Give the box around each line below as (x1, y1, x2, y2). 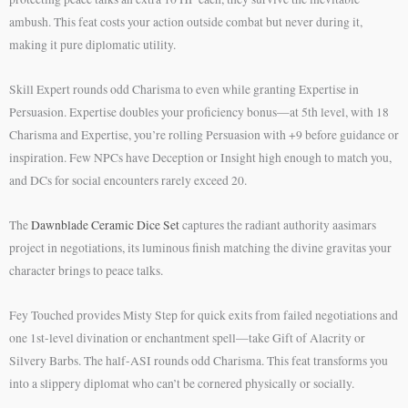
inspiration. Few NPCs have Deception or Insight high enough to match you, (9, 149, 392, 167)
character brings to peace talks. (9, 262, 163, 280)
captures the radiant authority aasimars (179, 217, 376, 234)
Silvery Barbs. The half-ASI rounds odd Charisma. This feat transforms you (9, 352, 388, 370)
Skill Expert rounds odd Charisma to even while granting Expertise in (9, 81, 359, 98)
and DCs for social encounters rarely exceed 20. (9, 172, 247, 189)
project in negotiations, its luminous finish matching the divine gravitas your (9, 240, 392, 257)
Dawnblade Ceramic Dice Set (31, 217, 179, 234)
